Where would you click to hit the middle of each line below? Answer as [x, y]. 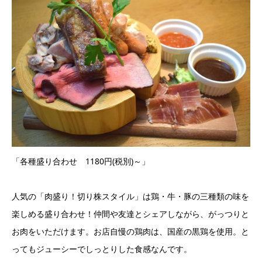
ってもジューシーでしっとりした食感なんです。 [102, 249]
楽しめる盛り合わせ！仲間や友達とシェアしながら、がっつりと [130, 214]
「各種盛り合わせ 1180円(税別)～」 [81, 161]
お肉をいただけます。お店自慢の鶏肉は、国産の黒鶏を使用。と [130, 232]
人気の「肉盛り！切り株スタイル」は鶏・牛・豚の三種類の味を [130, 196]
